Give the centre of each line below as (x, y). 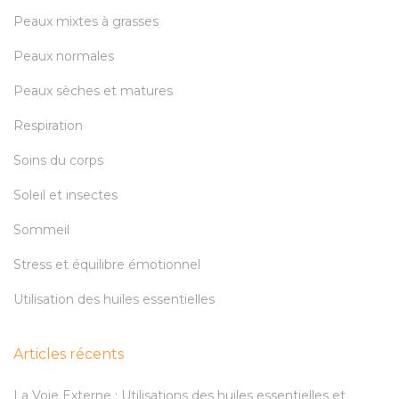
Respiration (48, 126)
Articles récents (69, 354)
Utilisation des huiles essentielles (114, 300)
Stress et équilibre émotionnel (107, 265)
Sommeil (41, 230)
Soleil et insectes (65, 195)
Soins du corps (58, 161)
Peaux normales (64, 57)
